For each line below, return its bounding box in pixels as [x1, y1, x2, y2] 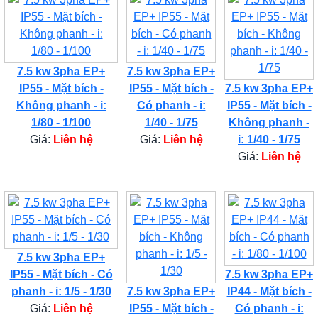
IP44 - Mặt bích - [226, 285, 312, 297]
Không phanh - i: [16, 99, 106, 111]
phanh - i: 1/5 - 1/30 [11, 285, 111, 297]
